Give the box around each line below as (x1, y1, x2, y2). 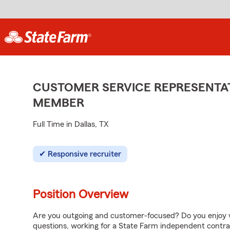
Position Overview (33, 188, 128, 201)
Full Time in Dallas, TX (33, 120, 109, 128)
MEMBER (33, 97, 84, 109)
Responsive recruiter (48, 150, 121, 158)
